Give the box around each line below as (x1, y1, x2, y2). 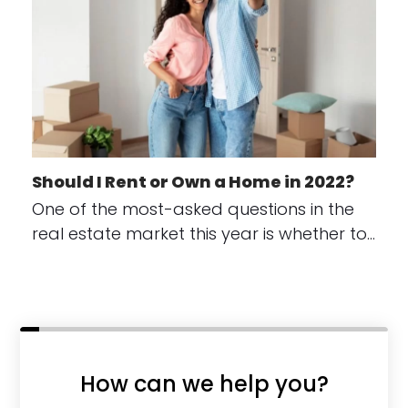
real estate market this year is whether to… (31, 222, 375, 246)
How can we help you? (79, 369, 329, 400)
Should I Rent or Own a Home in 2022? (31, 170, 354, 194)
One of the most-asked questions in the (31, 198, 354, 221)
